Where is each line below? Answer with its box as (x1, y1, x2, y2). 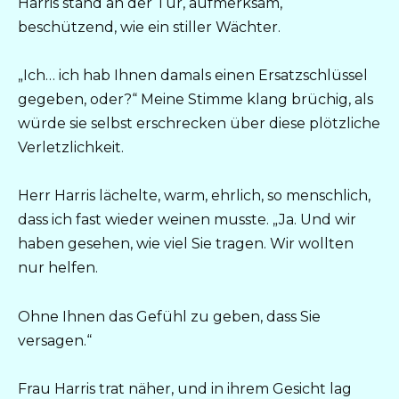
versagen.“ (18, 331, 92, 349)
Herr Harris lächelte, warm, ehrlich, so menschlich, (18, 187, 370, 205)
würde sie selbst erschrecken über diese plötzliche (18, 115, 380, 133)
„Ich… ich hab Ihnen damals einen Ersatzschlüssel (18, 67, 368, 85)
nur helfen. (18, 259, 98, 277)
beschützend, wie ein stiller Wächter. (18, 19, 281, 37)
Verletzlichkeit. (18, 139, 124, 157)
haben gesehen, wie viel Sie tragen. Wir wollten (18, 235, 354, 253)
